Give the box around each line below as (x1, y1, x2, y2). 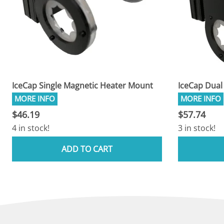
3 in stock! (178, 122, 215, 134)
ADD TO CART (61, 143, 112, 155)
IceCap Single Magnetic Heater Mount (12, 80, 153, 91)
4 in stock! (12, 122, 49, 134)
